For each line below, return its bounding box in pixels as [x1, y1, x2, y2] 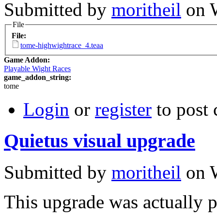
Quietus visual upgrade [4, 130, 195, 152]
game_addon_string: [4, 73, 73, 82]
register [95, 99, 152, 120]
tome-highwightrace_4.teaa [20, 41, 103, 50]
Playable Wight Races [4, 64, 71, 73]
